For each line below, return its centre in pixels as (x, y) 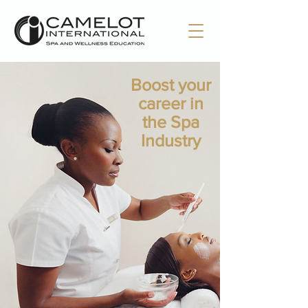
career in (171, 103)
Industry (171, 140)
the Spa (171, 122)
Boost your (171, 85)
